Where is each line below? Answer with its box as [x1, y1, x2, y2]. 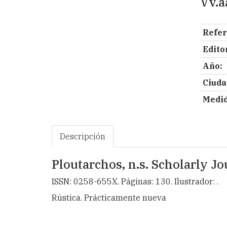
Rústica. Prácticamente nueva [52, 193, 166, 203]
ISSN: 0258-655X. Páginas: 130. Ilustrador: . [52, 176, 218, 186]
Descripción [60, 131, 105, 141]
